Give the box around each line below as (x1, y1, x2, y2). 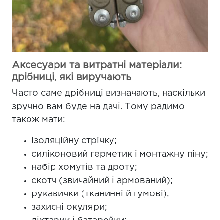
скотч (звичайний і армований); (31, 177, 173, 185)
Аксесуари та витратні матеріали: (12, 61, 182, 70)
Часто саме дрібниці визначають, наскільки (12, 89, 205, 98)
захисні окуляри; (31, 203, 107, 212)
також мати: (12, 116, 65, 124)
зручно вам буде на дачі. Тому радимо (12, 103, 185, 111)
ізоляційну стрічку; (31, 137, 117, 145)
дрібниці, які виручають (12, 73, 131, 82)
